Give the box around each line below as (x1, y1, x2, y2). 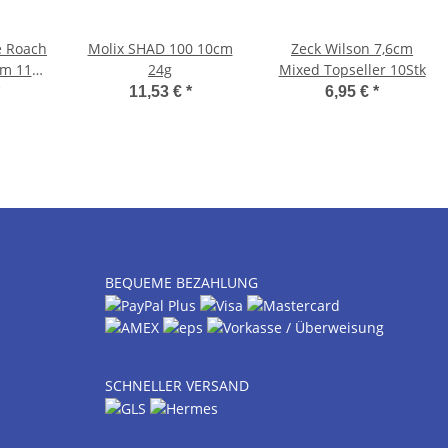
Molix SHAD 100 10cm (87, 38, 233, 58)
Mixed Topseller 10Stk (278, 59, 426, 79)
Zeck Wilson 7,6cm (291, 38, 413, 58)
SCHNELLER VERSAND (104, 376, 249, 396)
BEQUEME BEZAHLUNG (104, 272, 258, 292)
